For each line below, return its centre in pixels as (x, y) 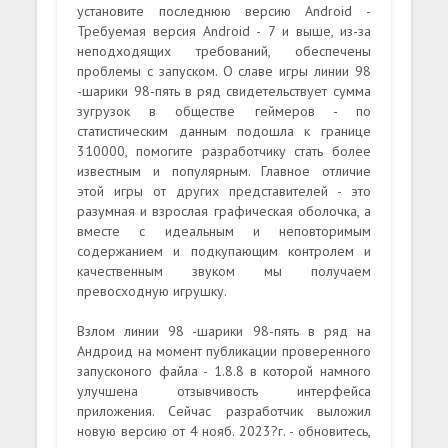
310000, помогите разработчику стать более (224, 151)
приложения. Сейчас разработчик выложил (224, 411)
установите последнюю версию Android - (224, 11)
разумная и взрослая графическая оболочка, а (224, 211)
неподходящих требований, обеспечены (224, 51)
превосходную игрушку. (152, 291)
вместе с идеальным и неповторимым (224, 231)
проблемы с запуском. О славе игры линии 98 (224, 71)
